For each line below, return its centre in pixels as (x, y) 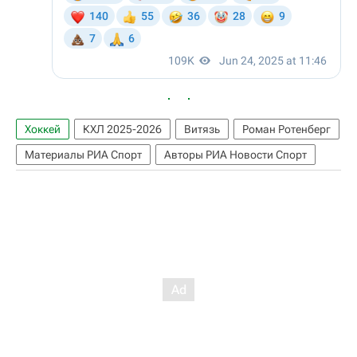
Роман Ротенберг (286, 129)
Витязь (202, 129)
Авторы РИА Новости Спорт (235, 155)
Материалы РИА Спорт (83, 155)
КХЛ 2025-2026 (122, 129)
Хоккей (43, 129)
